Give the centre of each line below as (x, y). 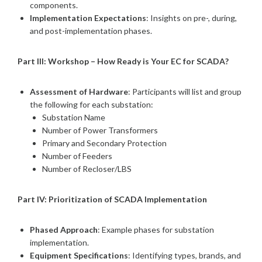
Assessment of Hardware (79, 91)
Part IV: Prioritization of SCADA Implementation (112, 199)
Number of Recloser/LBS (87, 168)
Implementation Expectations (88, 18)
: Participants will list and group (185, 91)
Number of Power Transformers (100, 130)
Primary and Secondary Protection (104, 143)
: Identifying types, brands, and (185, 255)
